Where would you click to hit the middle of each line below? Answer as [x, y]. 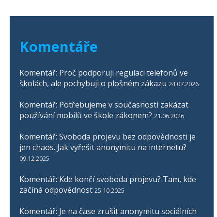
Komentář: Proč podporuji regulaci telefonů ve [104, 73]
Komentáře [59, 46]
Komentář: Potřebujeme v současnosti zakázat [104, 105]
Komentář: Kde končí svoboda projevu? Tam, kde [108, 179]
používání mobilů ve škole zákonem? [86, 116]
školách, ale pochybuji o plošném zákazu [93, 84]
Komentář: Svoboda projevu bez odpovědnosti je [108, 137]
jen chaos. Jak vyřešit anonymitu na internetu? [103, 147]
